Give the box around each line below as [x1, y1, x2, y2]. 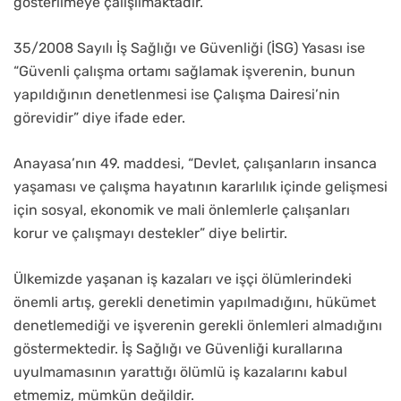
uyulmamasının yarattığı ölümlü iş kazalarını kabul [13, 363, 347, 381]
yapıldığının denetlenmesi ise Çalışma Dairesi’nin [13, 86, 340, 104]
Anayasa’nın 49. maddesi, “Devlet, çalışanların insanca [13, 155, 377, 173]
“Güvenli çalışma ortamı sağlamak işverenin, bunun [13, 63, 355, 81]
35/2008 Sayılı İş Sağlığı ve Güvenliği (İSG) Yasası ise [13, 39, 365, 57]
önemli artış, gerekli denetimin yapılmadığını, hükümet [13, 294, 376, 311]
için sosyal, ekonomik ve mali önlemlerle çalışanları [13, 201, 350, 219]
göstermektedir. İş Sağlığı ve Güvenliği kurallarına [13, 340, 343, 358]
